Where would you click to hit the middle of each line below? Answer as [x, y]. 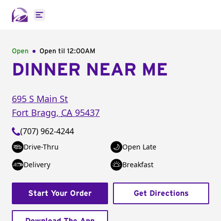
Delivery [37, 165]
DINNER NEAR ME [90, 70]
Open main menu [71, 20]
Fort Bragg [34, 112]
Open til [53, 51]
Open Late [139, 147]
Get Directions [161, 193]
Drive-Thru [41, 147]
